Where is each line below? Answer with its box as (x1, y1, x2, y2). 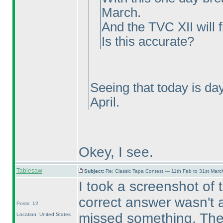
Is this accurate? (101, 34, 194, 48)
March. (101, 5, 141, 19)
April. (90, 95, 119, 109)
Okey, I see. (78, 144, 153, 160)
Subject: (84, 168, 106, 174)
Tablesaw (16, 167, 42, 174)
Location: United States (16, 212, 71, 217)
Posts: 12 (16, 201, 38, 206)
